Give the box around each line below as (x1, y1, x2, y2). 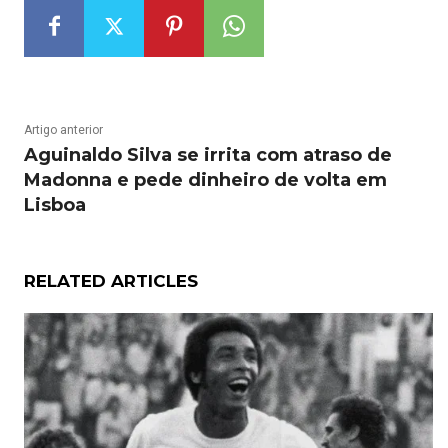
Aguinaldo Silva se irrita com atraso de (24, 143, 392, 166)
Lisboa (24, 193, 86, 216)
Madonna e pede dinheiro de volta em (24, 168, 387, 191)
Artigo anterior (24, 122, 103, 137)
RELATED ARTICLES (24, 270, 198, 291)
